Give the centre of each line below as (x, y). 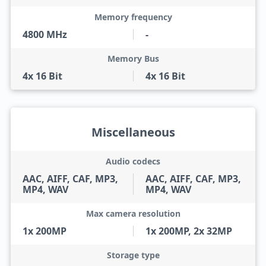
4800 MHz (45, 34)
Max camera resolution (133, 213)
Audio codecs (133, 161)
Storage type (133, 255)
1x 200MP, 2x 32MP (189, 231)
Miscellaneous (133, 132)
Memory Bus (133, 58)
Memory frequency (133, 17)
